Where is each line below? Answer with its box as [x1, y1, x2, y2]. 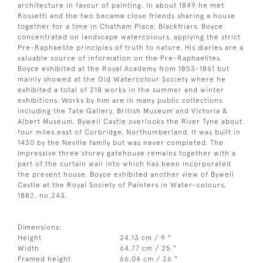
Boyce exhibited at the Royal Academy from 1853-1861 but [18, 64, 230, 73]
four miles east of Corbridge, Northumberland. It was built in [18, 127, 241, 136]
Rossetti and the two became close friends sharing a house [18, 11, 235, 20]
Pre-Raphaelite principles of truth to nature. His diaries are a [18, 43, 244, 52]
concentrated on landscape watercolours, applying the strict [18, 32, 241, 41]
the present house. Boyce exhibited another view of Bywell [18, 170, 234, 178]
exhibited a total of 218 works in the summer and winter [18, 85, 224, 94]
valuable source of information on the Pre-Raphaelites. [18, 53, 222, 62]
